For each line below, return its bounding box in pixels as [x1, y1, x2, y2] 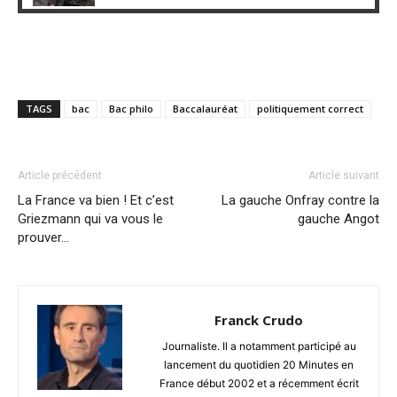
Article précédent [18, 169, 102, 183]
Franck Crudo [214, 311, 303, 330]
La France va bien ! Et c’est [18, 192, 174, 209]
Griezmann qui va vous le [18, 211, 163, 228]
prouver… [18, 230, 69, 246]
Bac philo [109, 102, 153, 116]
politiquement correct [257, 102, 363, 116]
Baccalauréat [173, 102, 237, 116]
